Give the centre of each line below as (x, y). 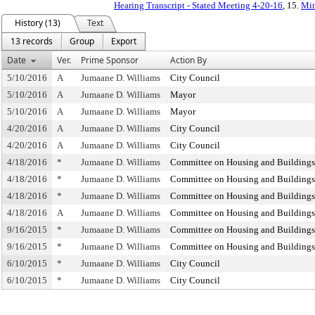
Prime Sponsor (110, 60)
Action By (188, 60)
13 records (32, 41)
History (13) (38, 23)
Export (124, 41)
